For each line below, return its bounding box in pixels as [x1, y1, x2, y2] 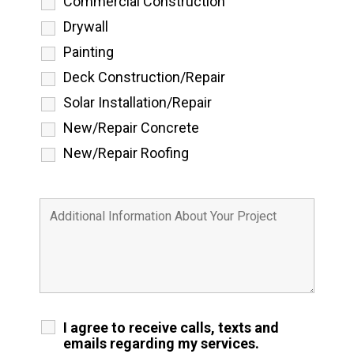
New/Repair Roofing [62, 145, 189, 162]
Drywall [62, 18, 108, 36]
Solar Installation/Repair [62, 94, 212, 111]
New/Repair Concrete [62, 119, 199, 137]
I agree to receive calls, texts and [62, 319, 279, 337]
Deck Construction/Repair [62, 69, 225, 86]
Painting [62, 43, 114, 61]
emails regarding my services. [62, 335, 259, 352]
